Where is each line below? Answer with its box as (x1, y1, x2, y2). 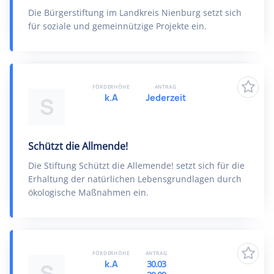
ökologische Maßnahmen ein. (28, 187, 149, 198)
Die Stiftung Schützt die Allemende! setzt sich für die (28, 160, 245, 171)
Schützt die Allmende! (28, 139, 128, 153)
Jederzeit (145, 92, 186, 103)
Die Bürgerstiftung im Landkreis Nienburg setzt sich (28, 7, 242, 18)
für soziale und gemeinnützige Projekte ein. (28, 20, 207, 32)
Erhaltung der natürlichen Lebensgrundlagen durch (28, 173, 242, 185)
